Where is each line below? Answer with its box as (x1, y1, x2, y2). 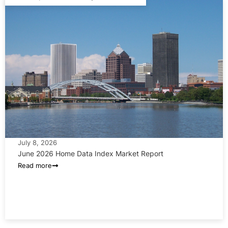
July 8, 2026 (18, 138, 57, 147)
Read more (18, 161, 52, 170)
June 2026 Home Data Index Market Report (18, 149, 163, 158)
